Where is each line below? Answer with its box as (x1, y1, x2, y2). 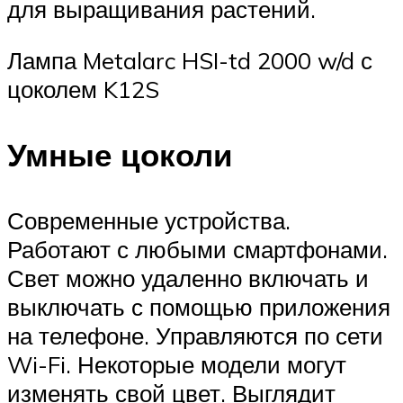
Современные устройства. (7, 206, 291, 236)
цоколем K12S (7, 75, 159, 104)
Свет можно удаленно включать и (7, 264, 369, 293)
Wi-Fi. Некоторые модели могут (7, 350, 346, 380)
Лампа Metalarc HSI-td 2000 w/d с (7, 46, 372, 76)
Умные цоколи (7, 135, 233, 175)
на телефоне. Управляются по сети (7, 321, 383, 351)
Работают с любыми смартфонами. (7, 235, 388, 264)
